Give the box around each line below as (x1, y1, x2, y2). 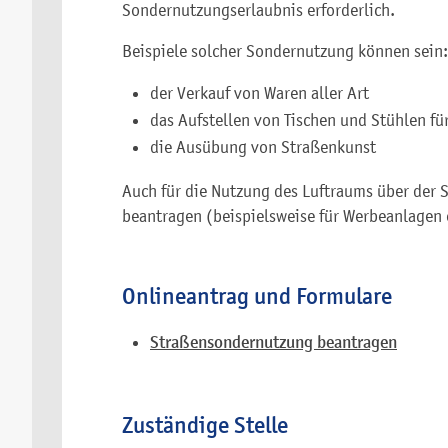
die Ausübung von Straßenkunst (150, 137, 376, 157)
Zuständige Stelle (122, 411, 288, 440)
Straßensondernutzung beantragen (150, 332, 397, 354)
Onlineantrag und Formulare (122, 282, 392, 311)
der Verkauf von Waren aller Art (150, 83, 369, 103)
